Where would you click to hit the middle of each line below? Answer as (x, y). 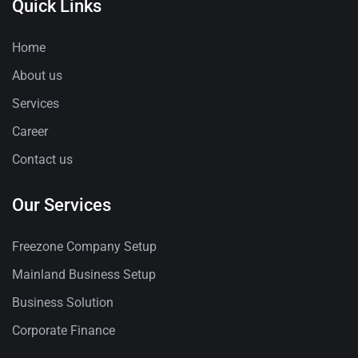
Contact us (42, 159)
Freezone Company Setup (84, 246)
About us (37, 75)
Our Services (62, 205)
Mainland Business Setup (84, 274)
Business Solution (63, 302)
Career (30, 131)
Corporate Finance (64, 330)
